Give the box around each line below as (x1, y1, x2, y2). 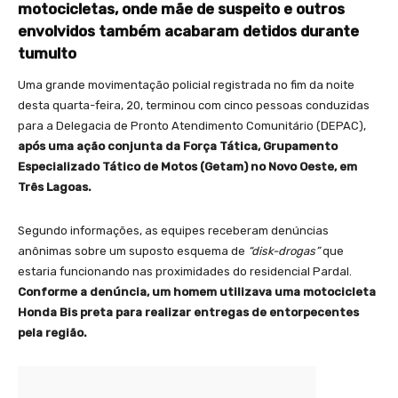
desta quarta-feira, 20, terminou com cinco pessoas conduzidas (18, 99, 370, 113)
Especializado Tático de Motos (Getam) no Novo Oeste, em (18, 160, 357, 174)
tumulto (18, 44, 76, 63)
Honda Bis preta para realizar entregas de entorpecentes (18, 306, 359, 320)
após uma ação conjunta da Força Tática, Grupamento (18, 139, 338, 154)
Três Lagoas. (18, 180, 92, 195)
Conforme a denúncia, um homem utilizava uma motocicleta (18, 285, 376, 299)
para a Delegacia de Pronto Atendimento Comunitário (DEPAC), (18, 119, 366, 133)
